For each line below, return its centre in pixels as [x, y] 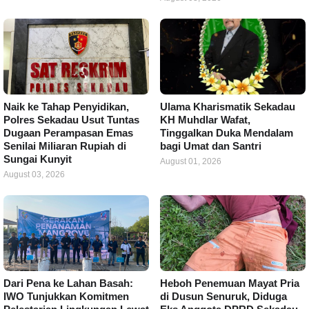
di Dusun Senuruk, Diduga [223, 296]
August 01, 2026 [191, 161]
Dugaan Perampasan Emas [68, 133]
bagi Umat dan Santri [211, 146]
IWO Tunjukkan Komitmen [66, 296]
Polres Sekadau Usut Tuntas [71, 120]
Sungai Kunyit [38, 159]
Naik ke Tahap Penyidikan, [66, 107]
